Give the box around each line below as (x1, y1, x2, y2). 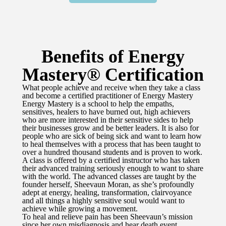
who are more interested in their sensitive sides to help (22, 116, 193, 125)
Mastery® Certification (22, 65, 204, 85)
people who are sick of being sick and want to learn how (22, 132, 202, 141)
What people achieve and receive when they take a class (22, 83, 200, 92)
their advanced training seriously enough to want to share (22, 164, 203, 173)
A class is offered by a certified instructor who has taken (22, 156, 200, 165)
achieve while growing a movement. (22, 204, 138, 213)
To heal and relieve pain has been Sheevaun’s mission (22, 212, 193, 221)
